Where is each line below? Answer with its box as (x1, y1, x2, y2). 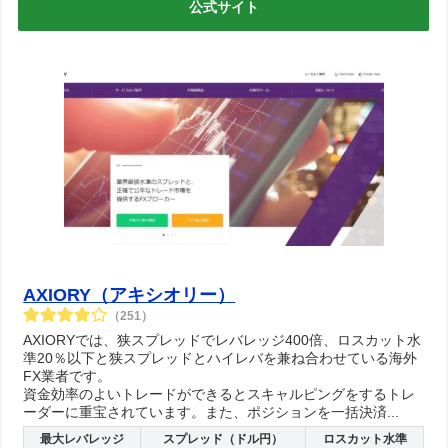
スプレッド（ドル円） (163, 432, 284, 446)
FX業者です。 (23, 368, 112, 384)
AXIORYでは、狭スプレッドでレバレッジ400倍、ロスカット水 (23, 332, 422, 348)
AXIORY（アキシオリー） (23, 285, 236, 305)
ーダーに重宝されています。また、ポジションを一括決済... (23, 404, 400, 420)
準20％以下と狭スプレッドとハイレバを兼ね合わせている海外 (23, 350, 418, 366)
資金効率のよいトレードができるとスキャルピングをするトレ (23, 386, 416, 402)
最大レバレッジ (40, 432, 125, 446)
